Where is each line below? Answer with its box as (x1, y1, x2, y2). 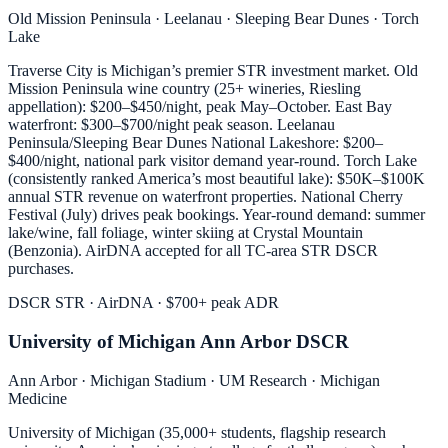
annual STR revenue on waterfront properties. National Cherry (8, 188, 403, 206)
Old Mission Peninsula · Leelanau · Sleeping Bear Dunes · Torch (8, 10, 419, 28)
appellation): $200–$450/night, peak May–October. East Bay (8, 98, 392, 116)
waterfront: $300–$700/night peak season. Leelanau (8, 116, 335, 134)
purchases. (8, 260, 74, 278)
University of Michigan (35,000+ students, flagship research (8, 423, 386, 441)
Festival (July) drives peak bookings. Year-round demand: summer (8, 206, 425, 224)
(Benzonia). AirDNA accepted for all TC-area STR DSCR (8, 242, 378, 260)
